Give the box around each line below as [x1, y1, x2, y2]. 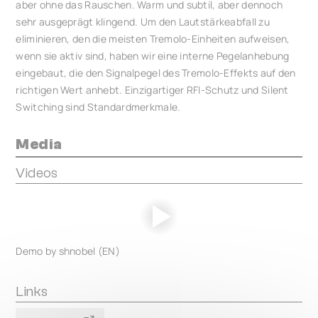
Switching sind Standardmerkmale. [16, 100, 181, 114]
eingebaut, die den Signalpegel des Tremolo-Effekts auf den [16, 66, 296, 79]
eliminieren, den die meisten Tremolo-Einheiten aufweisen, [16, 32, 290, 45]
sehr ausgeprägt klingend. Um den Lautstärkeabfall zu [16, 15, 270, 28]
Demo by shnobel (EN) [16, 244, 121, 258]
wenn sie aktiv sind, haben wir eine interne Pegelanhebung [16, 49, 290, 62]
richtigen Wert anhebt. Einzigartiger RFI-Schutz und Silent [16, 83, 289, 97]
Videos [16, 165, 58, 181]
